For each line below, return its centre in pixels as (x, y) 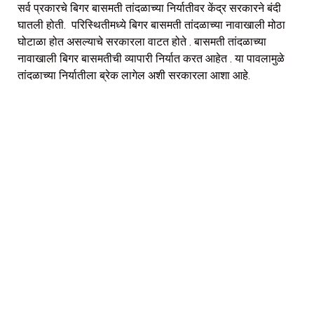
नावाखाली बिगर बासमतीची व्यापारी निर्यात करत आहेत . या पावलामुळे (152, 58)
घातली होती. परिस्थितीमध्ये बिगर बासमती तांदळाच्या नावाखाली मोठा (151, 25)
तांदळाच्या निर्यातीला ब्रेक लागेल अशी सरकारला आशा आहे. (135, 75)
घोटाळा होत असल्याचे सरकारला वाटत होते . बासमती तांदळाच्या (142, 41)
